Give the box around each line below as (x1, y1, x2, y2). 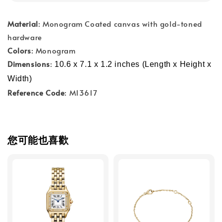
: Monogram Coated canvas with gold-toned (38, 18, 202, 29)
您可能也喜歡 (7, 132, 69, 147)
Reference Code (7, 87, 65, 98)
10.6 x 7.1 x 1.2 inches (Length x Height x (55, 60, 212, 68)
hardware (7, 32, 42, 42)
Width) (7, 74, 32, 83)
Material (7, 18, 38, 29)
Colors (7, 45, 31, 55)
